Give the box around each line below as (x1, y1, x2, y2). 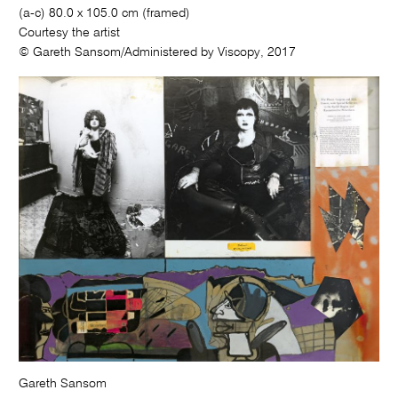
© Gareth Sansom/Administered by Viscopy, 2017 (19, 45, 297, 59)
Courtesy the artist (19, 26, 121, 39)
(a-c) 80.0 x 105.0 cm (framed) (19, 6, 191, 20)
